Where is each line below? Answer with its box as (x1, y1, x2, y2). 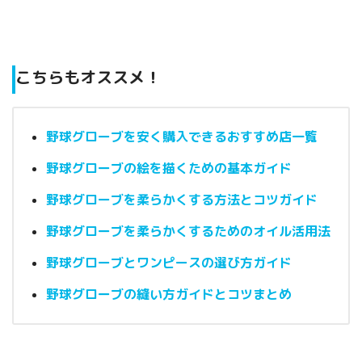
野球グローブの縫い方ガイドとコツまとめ (46, 286, 292, 303)
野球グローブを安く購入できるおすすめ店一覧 (46, 128, 318, 145)
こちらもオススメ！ (15, 67, 161, 88)
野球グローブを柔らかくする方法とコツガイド (46, 192, 318, 208)
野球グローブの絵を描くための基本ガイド (46, 160, 292, 177)
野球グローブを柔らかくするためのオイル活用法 (46, 223, 330, 240)
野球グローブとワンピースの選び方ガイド (46, 255, 292, 271)
